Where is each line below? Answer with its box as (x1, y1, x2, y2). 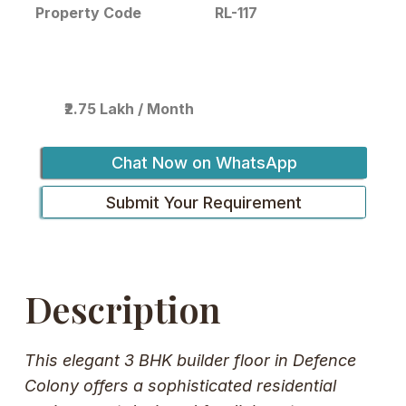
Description (24, 284, 221, 333)
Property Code (35, 3, 142, 22)
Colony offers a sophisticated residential (24, 376, 337, 396)
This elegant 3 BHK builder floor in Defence (24, 351, 357, 371)
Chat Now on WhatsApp (111, 152, 298, 173)
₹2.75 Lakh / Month (64, 100, 195, 119)
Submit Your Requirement (106, 191, 303, 212)
